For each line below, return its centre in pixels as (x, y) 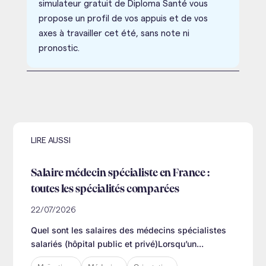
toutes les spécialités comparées (105, 189)
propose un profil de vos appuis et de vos (123, 18)
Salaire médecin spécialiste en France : (121, 173)
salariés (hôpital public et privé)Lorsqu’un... (118, 243)
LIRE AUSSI (51, 140)
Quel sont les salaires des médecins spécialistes (129, 230)
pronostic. (59, 48)
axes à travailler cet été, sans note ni (114, 33)
